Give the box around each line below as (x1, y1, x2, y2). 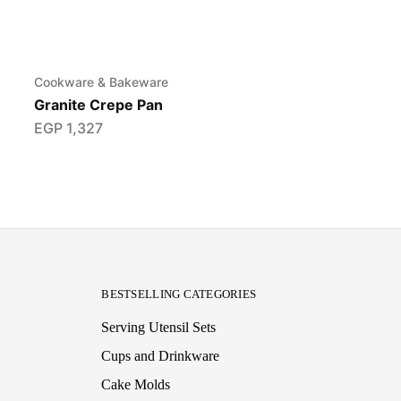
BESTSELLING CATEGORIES (101, 287, 257, 302)
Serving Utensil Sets (101, 320, 217, 336)
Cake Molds (101, 377, 171, 393)
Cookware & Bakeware (34, 74, 169, 90)
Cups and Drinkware (101, 348, 220, 364)
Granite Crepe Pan (34, 96, 164, 115)
